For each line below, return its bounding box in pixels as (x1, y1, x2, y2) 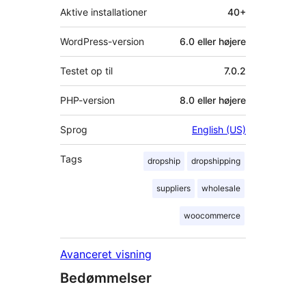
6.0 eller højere (180, 36, 246, 48)
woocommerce (184, 210, 240, 221)
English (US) (192, 124, 246, 136)
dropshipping (191, 156, 240, 167)
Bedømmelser (60, 270, 152, 287)
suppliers (156, 183, 191, 194)
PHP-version (60, 94, 115, 107)
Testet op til (60, 65, 113, 77)
